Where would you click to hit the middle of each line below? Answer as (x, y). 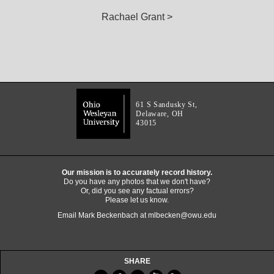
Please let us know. (137, 200)
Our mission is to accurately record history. (137, 172)
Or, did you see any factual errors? (137, 191)
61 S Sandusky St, (167, 105)
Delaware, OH (160, 114)
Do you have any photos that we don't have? (137, 182)
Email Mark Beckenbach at (103, 215)
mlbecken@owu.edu (182, 215)
